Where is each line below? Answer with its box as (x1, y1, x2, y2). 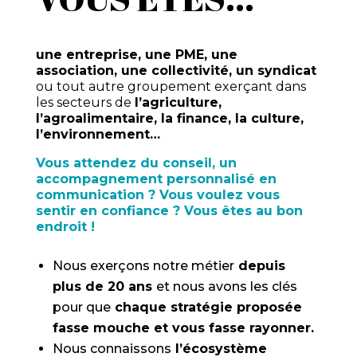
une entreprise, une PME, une (35, 47, 237, 63)
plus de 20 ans (53, 279, 156, 295)
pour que (53, 300, 111, 316)
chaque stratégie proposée (111, 300, 302, 316)
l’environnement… (35, 127, 160, 143)
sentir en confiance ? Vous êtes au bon (35, 203, 303, 219)
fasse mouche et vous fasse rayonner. (53, 320, 314, 336)
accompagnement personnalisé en (35, 171, 277, 187)
